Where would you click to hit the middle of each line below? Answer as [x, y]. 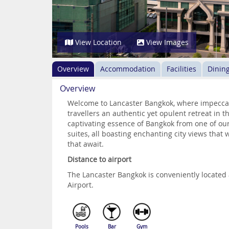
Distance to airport [99, 159]
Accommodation [128, 69]
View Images [166, 42]
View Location [97, 42]
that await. [86, 144]
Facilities [181, 69]
